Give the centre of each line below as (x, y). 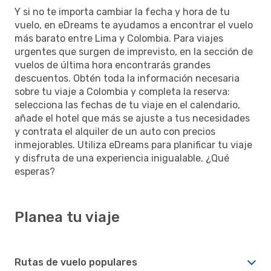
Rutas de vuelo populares (76, 262)
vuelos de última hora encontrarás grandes (113, 65)
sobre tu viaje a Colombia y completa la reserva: (122, 91)
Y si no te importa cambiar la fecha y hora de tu (122, 11)
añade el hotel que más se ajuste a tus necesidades (132, 118)
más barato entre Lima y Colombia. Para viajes (119, 38)
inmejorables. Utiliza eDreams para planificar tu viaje (133, 145)
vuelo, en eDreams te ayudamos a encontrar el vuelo (134, 25)
